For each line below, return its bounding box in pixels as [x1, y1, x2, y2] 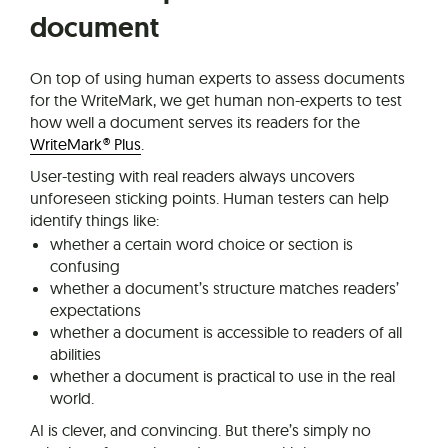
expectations [50, 299, 141, 320]
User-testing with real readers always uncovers [30, 165, 355, 186]
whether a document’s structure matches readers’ [50, 277, 399, 298]
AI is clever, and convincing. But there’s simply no [30, 419, 371, 440]
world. [50, 387, 94, 408]
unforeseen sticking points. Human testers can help [30, 187, 389, 208]
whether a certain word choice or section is [50, 233, 353, 254]
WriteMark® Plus [30, 133, 141, 154]
